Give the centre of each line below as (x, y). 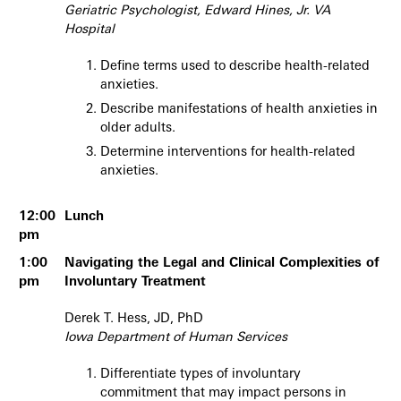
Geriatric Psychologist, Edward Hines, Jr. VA (197, 12)
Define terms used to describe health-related (235, 67)
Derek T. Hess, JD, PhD (137, 320)
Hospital (90, 30)
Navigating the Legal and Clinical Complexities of (222, 264)
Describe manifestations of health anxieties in (239, 110)
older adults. (138, 129)
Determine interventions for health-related (228, 153)
